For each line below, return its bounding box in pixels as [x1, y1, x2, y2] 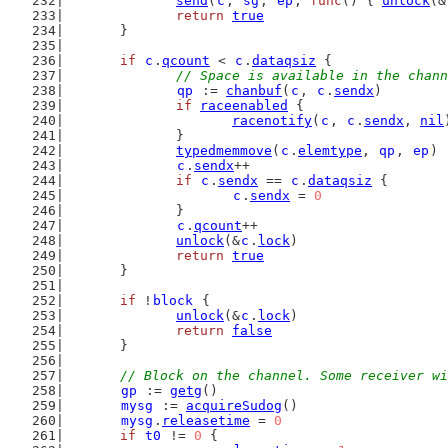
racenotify [232, 113, 312, 128]
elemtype [298, 143, 362, 158]
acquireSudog [186, 398, 282, 413]
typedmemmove [176, 143, 272, 158]
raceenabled [200, 98, 288, 113]
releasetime [162, 413, 250, 428]
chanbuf [226, 83, 282, 98]
